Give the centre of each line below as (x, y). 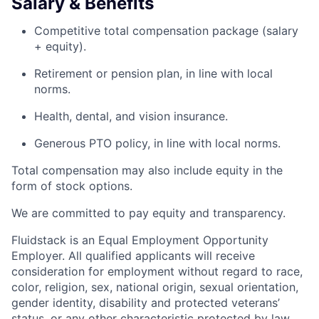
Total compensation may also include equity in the (147, 171)
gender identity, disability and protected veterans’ (146, 303)
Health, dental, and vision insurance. (131, 116)
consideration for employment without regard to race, (157, 272)
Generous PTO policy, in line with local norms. (157, 143)
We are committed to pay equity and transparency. (148, 213)
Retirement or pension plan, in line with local (153, 74)
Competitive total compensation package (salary (166, 31)
